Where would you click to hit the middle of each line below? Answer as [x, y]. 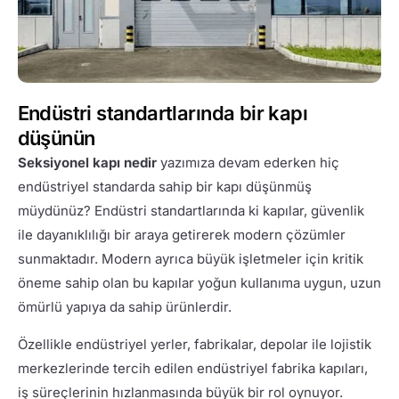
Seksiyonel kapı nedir [87, 163]
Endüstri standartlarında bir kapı [162, 114]
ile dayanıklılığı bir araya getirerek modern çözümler [181, 235]
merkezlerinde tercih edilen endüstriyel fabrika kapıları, [192, 369]
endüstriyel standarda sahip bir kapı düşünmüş [164, 187]
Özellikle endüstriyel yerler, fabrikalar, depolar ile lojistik [194, 345]
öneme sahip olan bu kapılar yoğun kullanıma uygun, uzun [199, 283]
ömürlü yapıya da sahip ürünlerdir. [124, 307]
